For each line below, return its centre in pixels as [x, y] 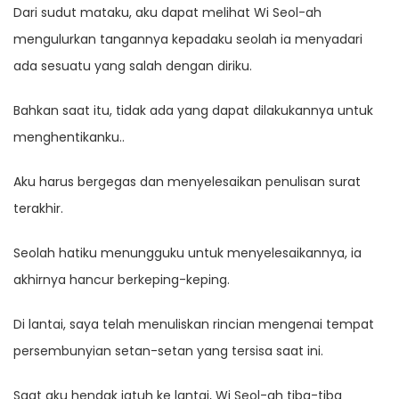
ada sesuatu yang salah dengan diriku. [133, 66]
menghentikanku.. [69, 138]
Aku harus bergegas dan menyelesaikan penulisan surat [187, 182]
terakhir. [38, 209]
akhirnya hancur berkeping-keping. [122, 280]
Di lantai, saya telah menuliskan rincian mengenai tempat [194, 325]
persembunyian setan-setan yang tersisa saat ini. [168, 351]
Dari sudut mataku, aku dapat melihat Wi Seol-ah [167, 13]
